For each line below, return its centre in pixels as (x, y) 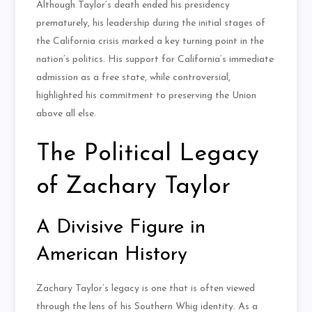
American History (112, 255)
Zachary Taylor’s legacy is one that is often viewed (146, 289)
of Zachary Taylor (134, 187)
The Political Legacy (148, 155)
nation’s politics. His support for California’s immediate (155, 60)
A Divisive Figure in (121, 228)
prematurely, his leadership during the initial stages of (151, 24)
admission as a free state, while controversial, (134, 78)
